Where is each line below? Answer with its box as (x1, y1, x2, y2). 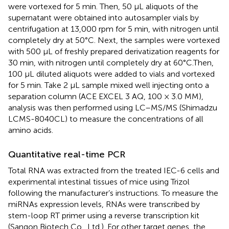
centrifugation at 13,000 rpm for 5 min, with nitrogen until (8, 24, 219, 34)
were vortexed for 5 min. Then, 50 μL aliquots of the (8, 1, 198, 11)
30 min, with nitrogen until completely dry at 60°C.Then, (8, 57, 214, 67)
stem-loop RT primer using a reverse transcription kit (8, 210, 199, 220)
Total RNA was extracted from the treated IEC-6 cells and (8, 165, 219, 175)
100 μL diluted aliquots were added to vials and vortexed (8, 68, 215, 79)
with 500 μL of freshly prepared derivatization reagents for (8, 46, 219, 56)
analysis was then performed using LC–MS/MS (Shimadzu (8, 102, 217, 112)
